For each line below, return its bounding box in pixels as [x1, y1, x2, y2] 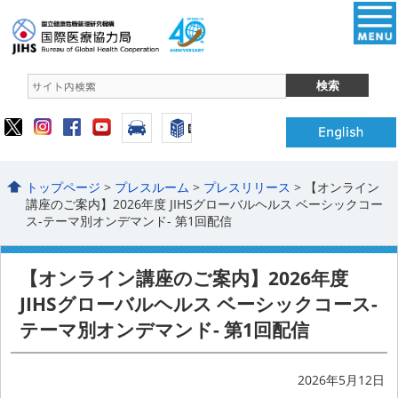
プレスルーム [115, 178, 190, 195]
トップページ [26, 178, 101, 195]
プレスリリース [203, 178, 291, 195]
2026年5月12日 [297, 370, 385, 388]
